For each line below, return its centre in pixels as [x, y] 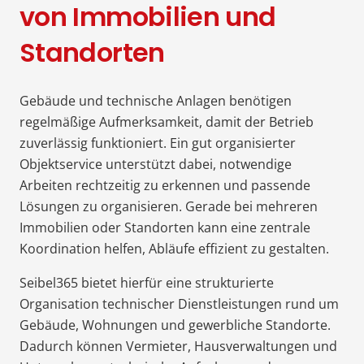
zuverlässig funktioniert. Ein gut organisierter [158, 143]
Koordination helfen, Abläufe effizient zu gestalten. [174, 248]
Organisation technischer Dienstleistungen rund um [179, 303]
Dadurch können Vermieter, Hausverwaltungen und [178, 346]
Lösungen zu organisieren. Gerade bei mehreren [169, 206]
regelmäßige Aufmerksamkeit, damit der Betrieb [167, 121]
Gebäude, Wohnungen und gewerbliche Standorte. [175, 325]
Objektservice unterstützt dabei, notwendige [156, 164]
